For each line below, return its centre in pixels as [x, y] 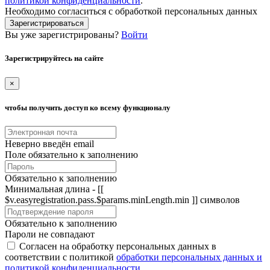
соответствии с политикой [61, 257]
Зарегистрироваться [47, 24]
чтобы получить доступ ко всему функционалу [88, 107]
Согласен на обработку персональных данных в [118, 246]
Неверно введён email [49, 143]
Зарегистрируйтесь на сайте [54, 58]
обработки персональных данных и [189, 257]
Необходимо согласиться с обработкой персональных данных [131, 11]
